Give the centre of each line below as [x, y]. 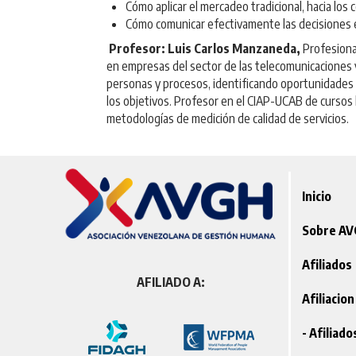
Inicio [316, 197]
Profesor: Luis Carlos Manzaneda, [205, 49]
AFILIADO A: [171, 282]
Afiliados [327, 265]
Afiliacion [328, 299]
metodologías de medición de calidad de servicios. [227, 119]
